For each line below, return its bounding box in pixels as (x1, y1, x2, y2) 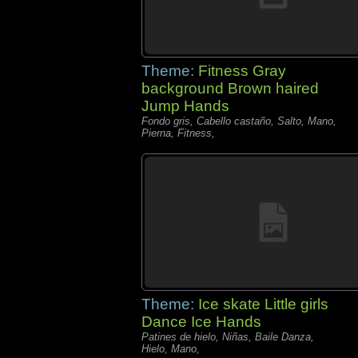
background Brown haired (141, 80, 319, 97)
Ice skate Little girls (198, 296, 328, 312)
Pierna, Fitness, (141, 127, 215, 139)
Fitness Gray (198, 62, 286, 79)
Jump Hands (141, 97, 229, 114)
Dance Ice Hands (141, 313, 261, 330)
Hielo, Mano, (141, 343, 200, 355)
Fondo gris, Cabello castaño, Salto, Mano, (141, 115, 336, 127)
